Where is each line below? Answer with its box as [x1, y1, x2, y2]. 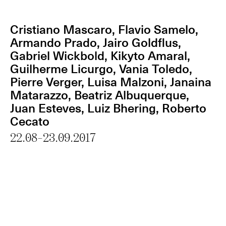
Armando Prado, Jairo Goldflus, [10, 33, 181, 51]
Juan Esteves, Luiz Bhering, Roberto [10, 98, 206, 117]
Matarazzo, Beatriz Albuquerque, [10, 85, 189, 103]
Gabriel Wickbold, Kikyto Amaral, [10, 46, 190, 64]
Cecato [10, 111, 49, 130]
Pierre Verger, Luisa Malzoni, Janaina [10, 72, 211, 90]
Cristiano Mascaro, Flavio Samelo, [10, 20, 198, 38]
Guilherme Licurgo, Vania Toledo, [10, 59, 192, 77]
